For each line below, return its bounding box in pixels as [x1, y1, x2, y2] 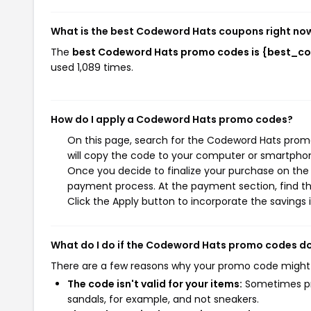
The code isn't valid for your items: [67, 277, 242, 291]
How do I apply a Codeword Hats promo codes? [51, 112, 293, 126]
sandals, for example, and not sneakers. [67, 292, 259, 306]
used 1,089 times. [51, 60, 133, 74]
